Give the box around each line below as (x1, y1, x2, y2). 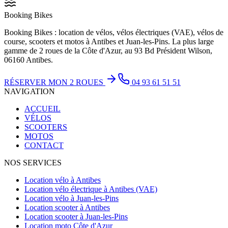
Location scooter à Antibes (24, 203, 110, 212)
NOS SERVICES (4, 158, 62, 167)
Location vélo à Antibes (24, 175, 101, 184)
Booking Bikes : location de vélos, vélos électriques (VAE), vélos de (4, 27, 223, 37)
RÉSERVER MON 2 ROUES (4, 77, 103, 87)
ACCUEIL (24, 104, 61, 113)
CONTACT (24, 140, 64, 150)
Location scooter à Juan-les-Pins (24, 212, 128, 221)
